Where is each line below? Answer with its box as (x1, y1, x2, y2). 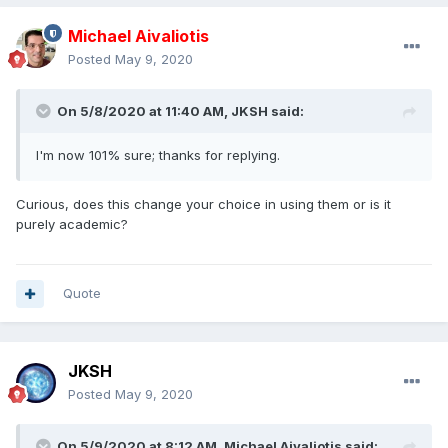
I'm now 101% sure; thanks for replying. (36, 147, 280, 164)
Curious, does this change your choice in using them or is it (16, 196, 391, 213)
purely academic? (16, 216, 128, 233)
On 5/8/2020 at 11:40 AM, (57, 103, 231, 120)
